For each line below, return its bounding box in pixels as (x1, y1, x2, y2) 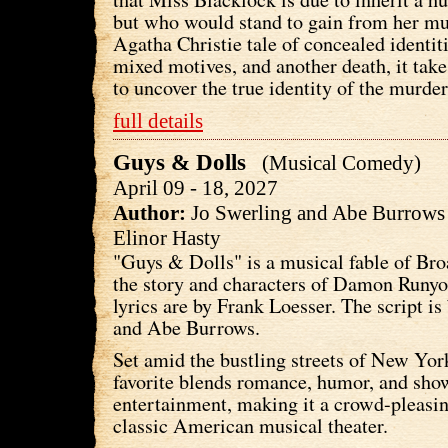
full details (113, 108, 203, 133)
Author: (113, 200, 186, 225)
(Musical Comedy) (252, 150, 421, 175)
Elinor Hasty (113, 225, 221, 250)
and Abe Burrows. (113, 313, 260, 341)
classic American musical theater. (113, 411, 388, 439)
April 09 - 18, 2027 (113, 175, 278, 200)
